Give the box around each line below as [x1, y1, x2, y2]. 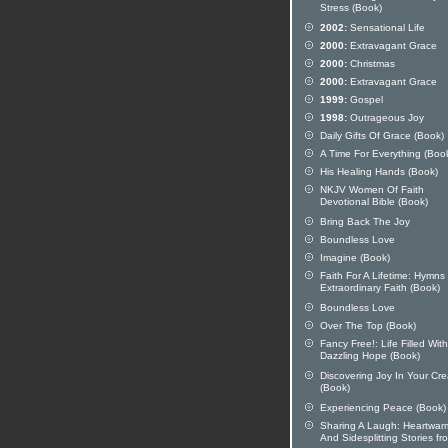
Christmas [347, 58, 395, 69]
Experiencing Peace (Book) [320, 402, 446, 413]
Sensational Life [347, 22, 425, 33]
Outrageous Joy [347, 112, 424, 123]
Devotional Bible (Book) [320, 196, 428, 210]
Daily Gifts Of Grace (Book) [320, 130, 444, 141]
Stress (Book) [320, 2, 382, 16]
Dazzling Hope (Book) [320, 350, 420, 364]
